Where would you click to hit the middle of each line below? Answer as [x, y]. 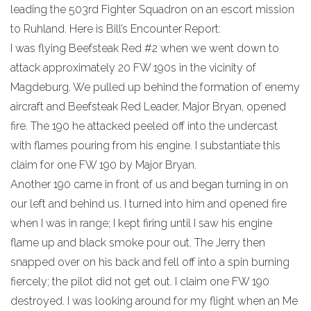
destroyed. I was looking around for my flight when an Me [154, 301]
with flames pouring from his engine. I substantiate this [145, 145]
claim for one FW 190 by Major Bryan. [103, 165]
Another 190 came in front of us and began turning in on [149, 184]
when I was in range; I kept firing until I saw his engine [141, 223]
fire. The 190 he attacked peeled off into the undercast [144, 126]
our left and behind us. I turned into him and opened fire [149, 203]
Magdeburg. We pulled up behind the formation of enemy [155, 87]
